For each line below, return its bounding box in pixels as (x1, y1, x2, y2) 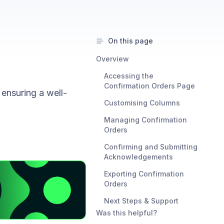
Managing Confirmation (104, 115, 187, 124)
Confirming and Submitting (104, 142, 197, 151)
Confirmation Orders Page (104, 81, 195, 90)
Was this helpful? (96, 208, 157, 217)
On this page (108, 36, 153, 45)
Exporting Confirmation (104, 169, 184, 178)
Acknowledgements (104, 152, 173, 161)
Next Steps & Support (104, 196, 178, 205)
